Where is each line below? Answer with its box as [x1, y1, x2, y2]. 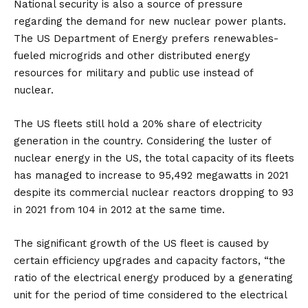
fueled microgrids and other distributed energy [14, 49, 250, 62]
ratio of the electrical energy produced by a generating [14, 271, 293, 284]
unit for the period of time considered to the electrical [14, 288, 287, 301]
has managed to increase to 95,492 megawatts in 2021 [14, 168, 289, 181]
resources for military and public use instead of [14, 66, 253, 79]
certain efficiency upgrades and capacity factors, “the [14, 254, 285, 267]
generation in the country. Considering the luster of [14, 134, 271, 147]
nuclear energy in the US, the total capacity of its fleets [14, 151, 294, 164]
